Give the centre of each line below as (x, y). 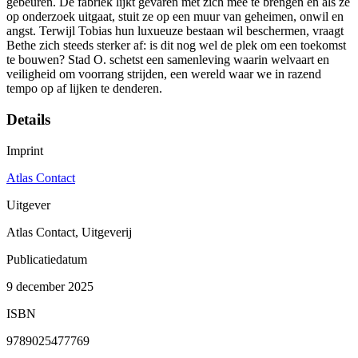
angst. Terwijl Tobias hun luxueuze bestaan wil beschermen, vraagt (175, 31)
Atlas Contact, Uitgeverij (69, 232)
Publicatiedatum (47, 259)
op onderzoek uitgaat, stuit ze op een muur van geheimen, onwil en (175, 17)
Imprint (25, 150)
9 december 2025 (50, 286)
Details (28, 120)
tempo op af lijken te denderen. (84, 89)
